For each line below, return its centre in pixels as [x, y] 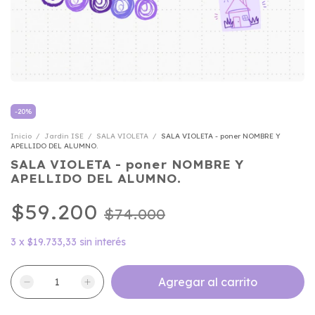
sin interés [103, 242]
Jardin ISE [64, 136]
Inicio [21, 136]
